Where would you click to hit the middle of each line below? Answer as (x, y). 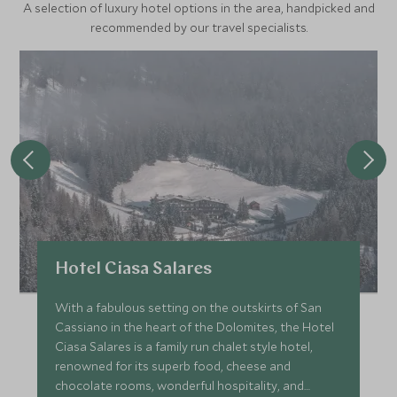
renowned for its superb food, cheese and (173, 366)
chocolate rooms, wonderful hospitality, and (180, 385)
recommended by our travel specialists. (198, 27)
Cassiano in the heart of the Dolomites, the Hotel (195, 327)
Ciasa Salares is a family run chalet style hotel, (184, 346)
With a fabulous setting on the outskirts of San (189, 307)
